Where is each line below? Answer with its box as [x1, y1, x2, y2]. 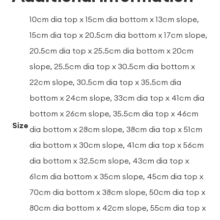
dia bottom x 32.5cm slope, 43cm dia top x [29, 155, 189, 165]
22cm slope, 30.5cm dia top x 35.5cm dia [29, 77, 181, 87]
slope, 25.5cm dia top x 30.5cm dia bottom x [29, 61, 195, 71]
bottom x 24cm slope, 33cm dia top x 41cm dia [29, 92, 204, 103]
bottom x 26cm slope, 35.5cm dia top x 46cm [29, 108, 198, 118]
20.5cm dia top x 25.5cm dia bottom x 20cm [29, 45, 193, 55]
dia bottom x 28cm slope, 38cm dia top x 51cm [29, 124, 202, 134]
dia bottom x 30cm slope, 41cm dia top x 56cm [29, 139, 204, 150]
